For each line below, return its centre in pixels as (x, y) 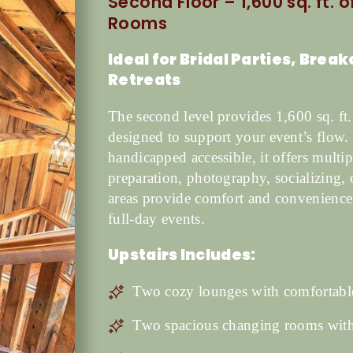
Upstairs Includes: (182, 255)
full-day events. (156, 219)
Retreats (145, 80)
